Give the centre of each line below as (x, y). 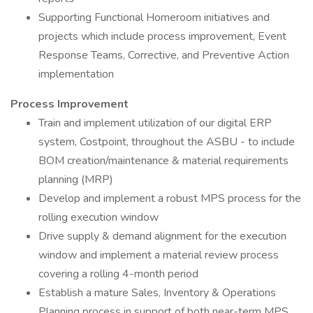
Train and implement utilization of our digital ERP (155, 123)
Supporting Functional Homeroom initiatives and (154, 17)
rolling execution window (99, 217)
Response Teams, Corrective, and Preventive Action (164, 55)
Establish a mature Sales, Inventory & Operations (157, 293)
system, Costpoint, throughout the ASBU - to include (167, 142)
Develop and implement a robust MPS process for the (170, 198)
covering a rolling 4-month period (118, 274)
